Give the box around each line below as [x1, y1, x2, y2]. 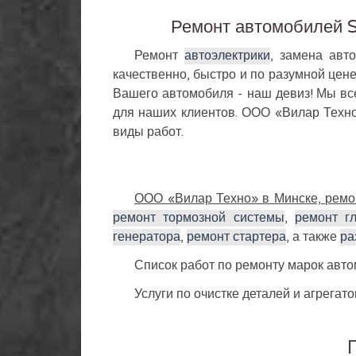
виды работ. [113, 124, 184, 140]
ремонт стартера [187, 229, 286, 245]
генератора [113, 229, 180, 245]
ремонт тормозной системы [113, 210, 284, 226]
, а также [286, 229, 340, 245]
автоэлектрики [184, 48, 271, 64]
